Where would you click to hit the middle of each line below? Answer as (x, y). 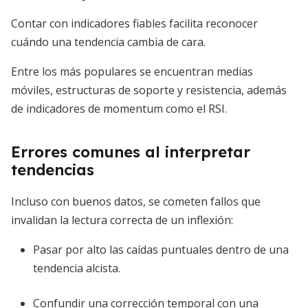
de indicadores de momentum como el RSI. (119, 109)
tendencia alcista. (77, 268)
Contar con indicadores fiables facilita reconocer (134, 23)
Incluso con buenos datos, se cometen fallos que (136, 201)
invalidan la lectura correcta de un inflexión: (122, 220)
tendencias (53, 170)
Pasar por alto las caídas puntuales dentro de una (161, 250)
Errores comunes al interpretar (131, 152)
